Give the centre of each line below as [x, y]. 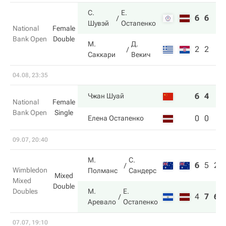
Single [64, 112]
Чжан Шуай [106, 96]
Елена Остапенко [116, 118]
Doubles [25, 191]
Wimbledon [30, 170]
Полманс [103, 171]
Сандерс [142, 171]
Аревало [102, 202]
